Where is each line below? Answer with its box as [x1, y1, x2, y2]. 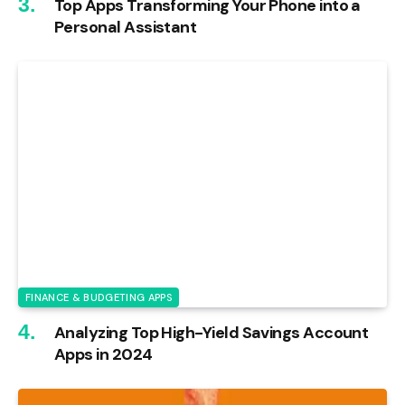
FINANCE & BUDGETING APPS [25, 290, 172, 304]
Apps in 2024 [54, 343, 153, 365]
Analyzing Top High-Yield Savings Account [54, 321, 370, 344]
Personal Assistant [54, 15, 197, 38]
